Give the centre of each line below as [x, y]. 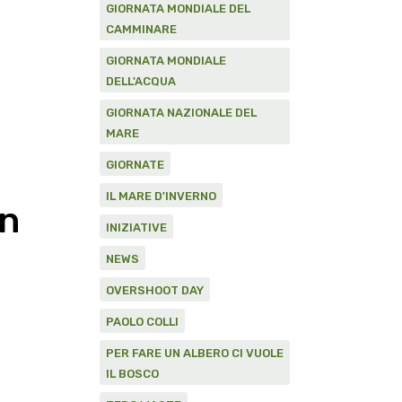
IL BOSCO [132, 374]
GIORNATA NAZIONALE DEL [181, 113]
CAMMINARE [141, 29]
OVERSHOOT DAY [155, 290]
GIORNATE [135, 165]
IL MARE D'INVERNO [161, 196]
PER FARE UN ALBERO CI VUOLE [195, 353]
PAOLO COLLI [142, 322]
